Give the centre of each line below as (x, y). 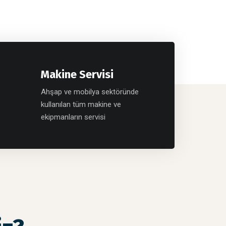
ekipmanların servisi (73, 117)
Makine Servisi (77, 75)
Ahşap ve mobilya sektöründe (90, 92)
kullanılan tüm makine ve (81, 105)
